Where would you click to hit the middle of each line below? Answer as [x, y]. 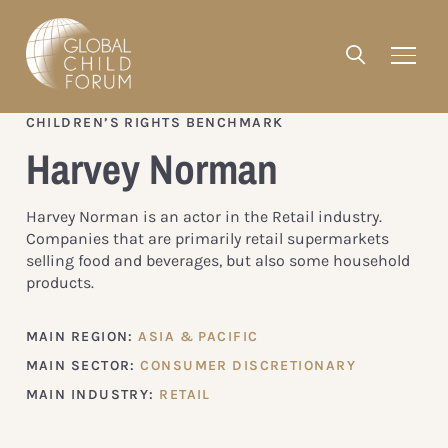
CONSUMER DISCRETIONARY [248, 365]
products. [59, 282]
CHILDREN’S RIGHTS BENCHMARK [154, 122]
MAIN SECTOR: [83, 365]
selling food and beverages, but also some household [217, 260]
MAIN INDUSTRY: [92, 394]
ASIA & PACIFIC [198, 336]
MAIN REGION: [82, 336]
